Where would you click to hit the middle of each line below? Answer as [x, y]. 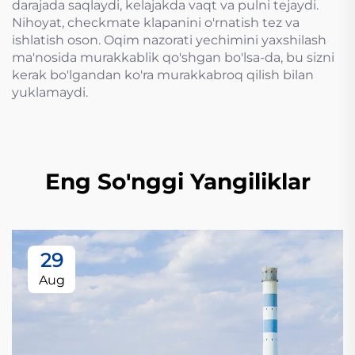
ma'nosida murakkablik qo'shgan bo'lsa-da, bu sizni [173, 57]
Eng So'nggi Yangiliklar [177, 181]
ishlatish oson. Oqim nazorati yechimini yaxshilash [169, 40]
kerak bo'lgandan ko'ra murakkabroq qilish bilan [163, 75]
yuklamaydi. [50, 92]
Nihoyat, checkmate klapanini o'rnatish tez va [156, 23]
